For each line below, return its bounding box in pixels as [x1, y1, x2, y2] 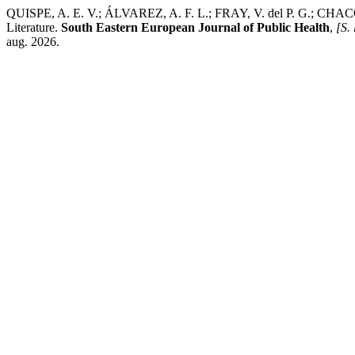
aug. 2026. [6, 35, 59, 48]
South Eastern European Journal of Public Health [61, 21, 330, 34]
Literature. [6, 21, 61, 34]
